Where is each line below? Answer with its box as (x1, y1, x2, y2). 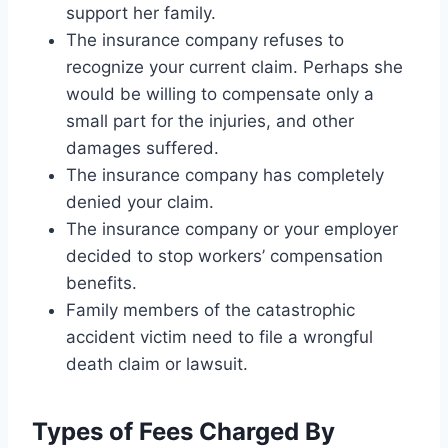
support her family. (66, 2, 216, 23)
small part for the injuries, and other (66, 110, 354, 131)
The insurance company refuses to (66, 29, 344, 50)
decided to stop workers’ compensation (66, 245, 383, 266)
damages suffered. (66, 137, 219, 158)
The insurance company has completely (66, 164, 384, 185)
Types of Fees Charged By (32, 416, 335, 446)
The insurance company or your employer (66, 218, 398, 239)
